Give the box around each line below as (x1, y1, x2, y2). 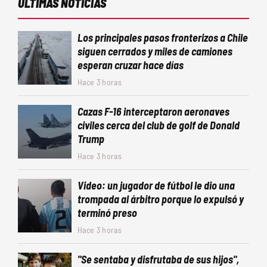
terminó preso (77, 206, 137, 219)
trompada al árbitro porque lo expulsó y (77, 193, 244, 206)
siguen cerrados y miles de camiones (77, 45, 232, 58)
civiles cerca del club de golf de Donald (77, 119, 240, 132)
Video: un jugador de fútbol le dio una (77, 179, 235, 192)
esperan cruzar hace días (77, 58, 184, 72)
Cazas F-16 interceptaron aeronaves (77, 105, 229, 118)
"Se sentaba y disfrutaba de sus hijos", (77, 253, 239, 266)
